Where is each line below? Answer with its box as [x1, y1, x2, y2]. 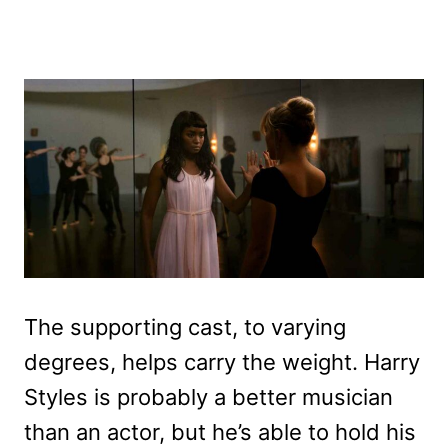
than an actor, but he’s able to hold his [24, 419, 416, 446]
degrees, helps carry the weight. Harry [24, 349, 420, 376]
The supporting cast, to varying [24, 314, 346, 341]
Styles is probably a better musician [24, 384, 393, 411]
